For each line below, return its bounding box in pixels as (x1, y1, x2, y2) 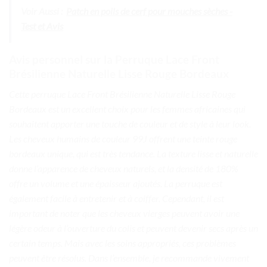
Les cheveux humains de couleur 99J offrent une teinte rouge (9, 133, 237, 145)
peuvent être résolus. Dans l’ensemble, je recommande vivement (9, 252, 249, 264)
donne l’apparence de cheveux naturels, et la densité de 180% (9, 163, 238, 175)
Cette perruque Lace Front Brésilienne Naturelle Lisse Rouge (9, 88, 235, 100)
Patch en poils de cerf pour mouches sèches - (66, 5, 232, 17)
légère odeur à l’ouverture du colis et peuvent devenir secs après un (9, 222, 258, 234)
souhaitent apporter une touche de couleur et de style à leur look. (9, 118, 251, 130)
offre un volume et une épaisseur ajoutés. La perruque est (9, 178, 222, 190)
